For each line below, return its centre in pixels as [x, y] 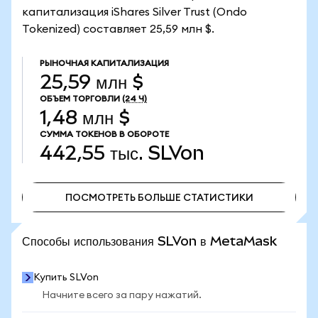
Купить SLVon [66, 278]
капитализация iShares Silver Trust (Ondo [135, 12]
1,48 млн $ [85, 117]
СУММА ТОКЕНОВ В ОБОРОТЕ [104, 134]
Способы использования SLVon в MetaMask [149, 241]
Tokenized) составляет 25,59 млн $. [118, 29]
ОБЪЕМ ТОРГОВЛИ [80, 99]
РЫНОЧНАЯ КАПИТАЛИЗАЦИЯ [104, 63]
